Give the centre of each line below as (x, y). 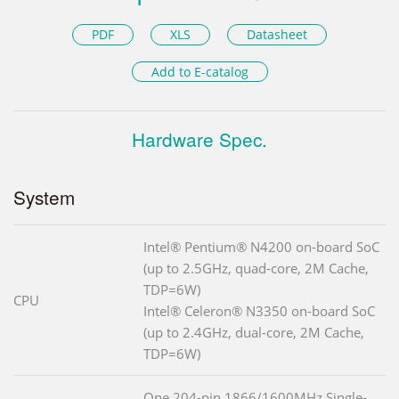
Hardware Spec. (199, 139)
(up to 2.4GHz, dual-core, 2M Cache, (254, 333)
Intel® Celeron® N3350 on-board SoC (259, 311)
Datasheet (277, 34)
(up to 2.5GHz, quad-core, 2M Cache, (256, 269)
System (44, 197)
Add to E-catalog (199, 72)
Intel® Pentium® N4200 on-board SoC (261, 247)
